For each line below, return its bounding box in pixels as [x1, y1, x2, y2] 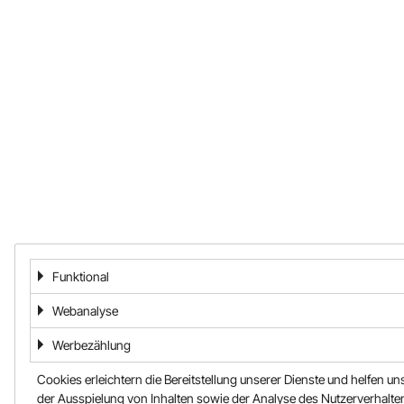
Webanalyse [52, 303, 118, 318]
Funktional [52, 269, 109, 284]
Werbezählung [52, 337, 131, 353]
